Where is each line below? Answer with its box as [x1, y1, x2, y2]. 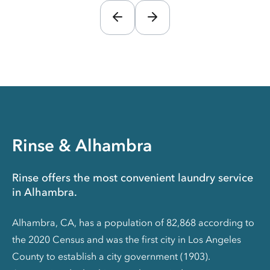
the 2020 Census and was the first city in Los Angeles [12, 233, 241, 245]
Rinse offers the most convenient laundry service [12, 171, 253, 184]
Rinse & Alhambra [12, 134, 152, 155]
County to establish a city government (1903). [12, 250, 210, 262]
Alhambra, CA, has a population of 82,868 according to [12, 216, 254, 228]
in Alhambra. [12, 185, 77, 199]
